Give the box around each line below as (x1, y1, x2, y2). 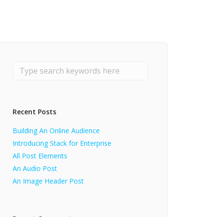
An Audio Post (13, 164, 57, 173)
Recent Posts (13, 107, 56, 117)
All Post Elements (13, 151, 67, 161)
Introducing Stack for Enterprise (13, 139, 111, 148)
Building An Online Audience (13, 126, 100, 136)
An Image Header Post (13, 176, 84, 186)
